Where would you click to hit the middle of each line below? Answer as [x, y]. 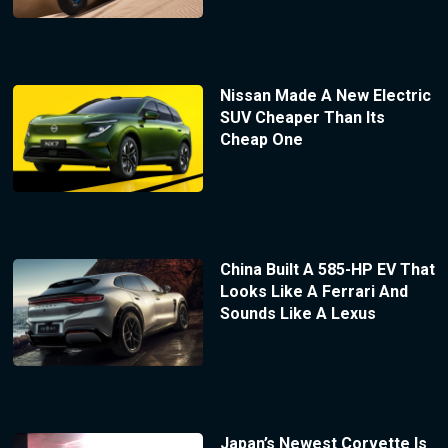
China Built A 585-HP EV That [327, 270]
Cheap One [261, 140]
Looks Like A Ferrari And [313, 292]
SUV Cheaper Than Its [302, 118]
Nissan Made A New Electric [325, 96]
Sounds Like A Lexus [297, 314]
